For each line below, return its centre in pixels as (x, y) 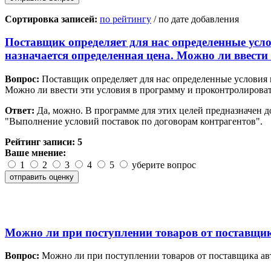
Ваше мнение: (35, 153)
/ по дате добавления (195, 19)
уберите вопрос (163, 165)
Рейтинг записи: (41, 142)
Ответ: (20, 110)
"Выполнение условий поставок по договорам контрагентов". (134, 121)
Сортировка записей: (51, 19)
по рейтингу (126, 19)
